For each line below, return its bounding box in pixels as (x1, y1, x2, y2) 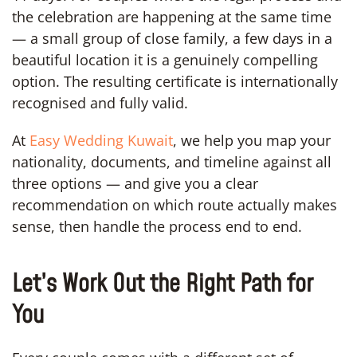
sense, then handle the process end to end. (12, 216, 302, 236)
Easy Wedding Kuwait (29, 130, 173, 150)
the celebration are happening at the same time (12, 6, 331, 26)
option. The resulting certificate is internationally (12, 71, 338, 91)
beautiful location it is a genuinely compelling (12, 49, 318, 69)
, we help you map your (173, 130, 331, 150)
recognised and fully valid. (12, 92, 188, 112)
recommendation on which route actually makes (12, 194, 337, 214)
